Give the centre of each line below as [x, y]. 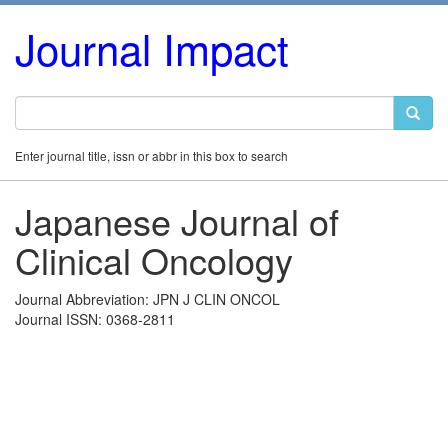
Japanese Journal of [177, 220]
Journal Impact [152, 48]
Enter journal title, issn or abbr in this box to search [151, 155]
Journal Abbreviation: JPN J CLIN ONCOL [147, 299]
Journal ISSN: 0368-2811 [95, 319]
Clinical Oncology [154, 259]
